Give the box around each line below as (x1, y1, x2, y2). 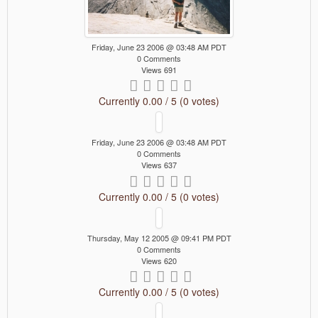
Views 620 (141, 254, 177, 266)
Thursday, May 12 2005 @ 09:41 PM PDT (87, 231, 231, 243)
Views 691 (141, 64, 177, 76)
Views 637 (141, 159, 177, 171)
